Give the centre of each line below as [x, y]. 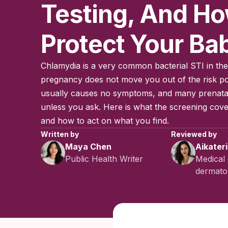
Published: [201, 222]
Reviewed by [194, 134]
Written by [60, 134]
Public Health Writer [104, 159]
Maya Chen [88, 147]
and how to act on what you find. [105, 121]
